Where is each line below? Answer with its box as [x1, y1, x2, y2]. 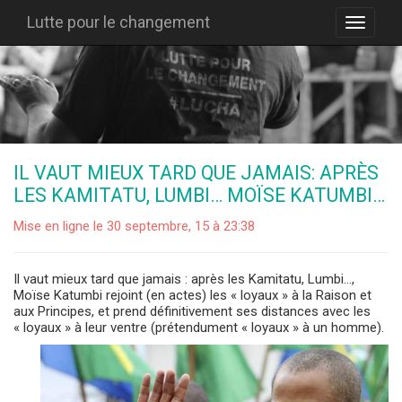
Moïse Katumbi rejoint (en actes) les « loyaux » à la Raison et [13, 286, 371, 303]
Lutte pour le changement [27, 13, 210, 31]
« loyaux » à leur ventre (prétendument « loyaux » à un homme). [13, 319, 384, 336]
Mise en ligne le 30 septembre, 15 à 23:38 [13, 217, 255, 234]
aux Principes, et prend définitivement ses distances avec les [13, 302, 371, 319]
